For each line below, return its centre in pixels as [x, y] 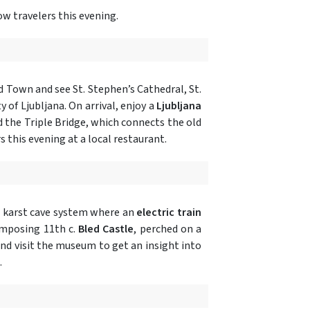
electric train [169, 212]
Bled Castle [106, 229]
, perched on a [168, 229]
